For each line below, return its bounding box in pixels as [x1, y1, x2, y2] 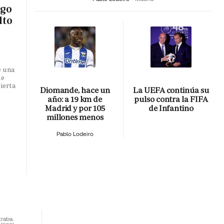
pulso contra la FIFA [134, 94, 208, 105]
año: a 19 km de [47, 94, 102, 105]
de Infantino [148, 103, 193, 114]
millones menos [46, 112, 103, 123]
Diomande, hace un [39, 85, 110, 96]
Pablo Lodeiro [56, 130, 93, 138]
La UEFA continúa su [133, 85, 209, 96]
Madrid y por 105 [44, 103, 105, 114]
